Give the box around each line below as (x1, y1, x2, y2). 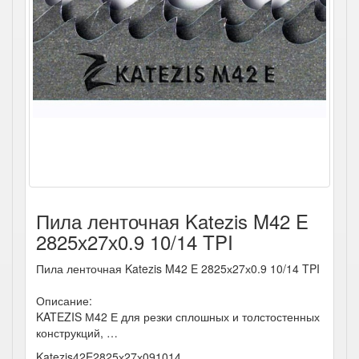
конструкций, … (36, 325, 118, 341)
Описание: (36, 292, 92, 309)
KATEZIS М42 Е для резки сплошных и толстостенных (36, 309, 320, 325)
